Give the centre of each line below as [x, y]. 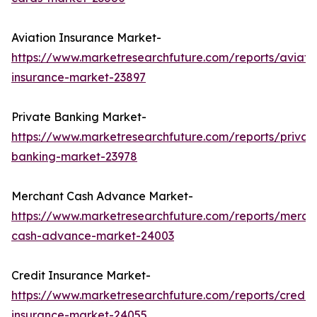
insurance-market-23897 [79, 77]
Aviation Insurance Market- [86, 38]
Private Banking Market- [79, 117]
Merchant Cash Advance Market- [102, 196]
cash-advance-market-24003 [93, 236]
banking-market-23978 [74, 157]
